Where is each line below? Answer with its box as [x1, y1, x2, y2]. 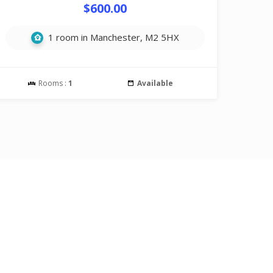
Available [137, 78, 174, 88]
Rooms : [37, 78, 69, 88]
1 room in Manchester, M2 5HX [46, 31, 180, 43]
